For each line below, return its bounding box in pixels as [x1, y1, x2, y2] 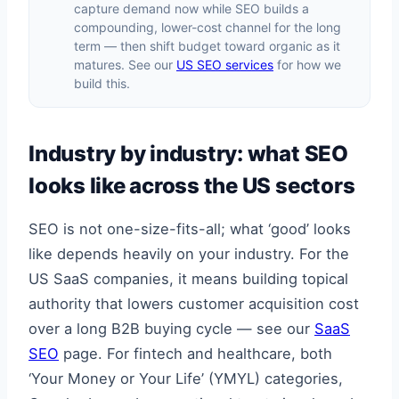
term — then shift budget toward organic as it [74, 37, 340, 53]
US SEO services [176, 56, 273, 72]
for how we [273, 56, 341, 72]
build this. [74, 75, 130, 91]
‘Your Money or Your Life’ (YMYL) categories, [28, 370, 343, 388]
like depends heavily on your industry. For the [28, 245, 349, 264]
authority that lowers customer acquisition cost [28, 295, 359, 313]
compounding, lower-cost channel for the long [74, 19, 341, 35]
